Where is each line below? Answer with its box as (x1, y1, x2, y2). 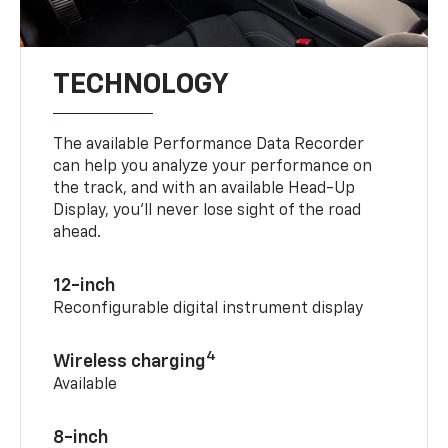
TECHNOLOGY (53, 70, 230, 99)
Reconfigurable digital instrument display (53, 300, 364, 317)
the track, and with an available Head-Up (53, 180, 356, 197)
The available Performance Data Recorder (53, 136, 365, 153)
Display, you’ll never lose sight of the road (53, 202, 362, 219)
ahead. (53, 224, 102, 241)
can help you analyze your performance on (53, 158, 373, 175)
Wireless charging (53, 352, 207, 371)
